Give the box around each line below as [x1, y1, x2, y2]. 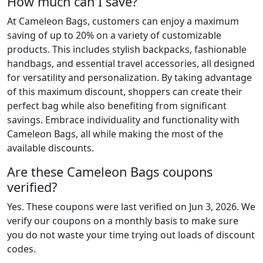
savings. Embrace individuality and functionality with [7, 113, 240, 126]
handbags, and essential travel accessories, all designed [7, 57, 255, 70]
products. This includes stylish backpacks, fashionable [7, 43, 247, 56]
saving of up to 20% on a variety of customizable [7, 29, 221, 42]
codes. [7, 242, 36, 255]
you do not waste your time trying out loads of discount [7, 228, 255, 241]
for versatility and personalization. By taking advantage [7, 71, 252, 84]
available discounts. [7, 141, 94, 154]
